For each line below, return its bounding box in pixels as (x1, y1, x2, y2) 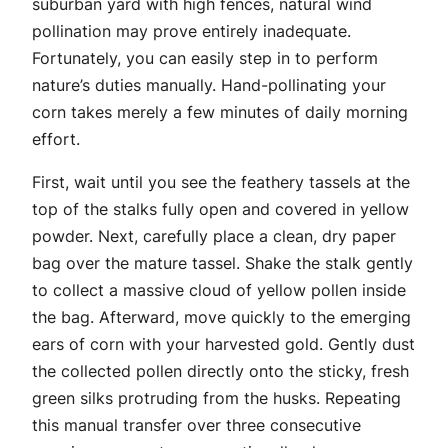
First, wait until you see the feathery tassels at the (32, 172, 410, 193)
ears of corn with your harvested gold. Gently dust (32, 334, 415, 355)
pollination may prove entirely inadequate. (32, 21, 351, 42)
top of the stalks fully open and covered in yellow (32, 199, 409, 220)
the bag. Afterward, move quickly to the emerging (32, 307, 411, 328)
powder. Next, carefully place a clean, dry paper (32, 226, 396, 247)
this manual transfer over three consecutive (32, 415, 361, 436)
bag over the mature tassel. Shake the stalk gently (32, 253, 413, 274)
